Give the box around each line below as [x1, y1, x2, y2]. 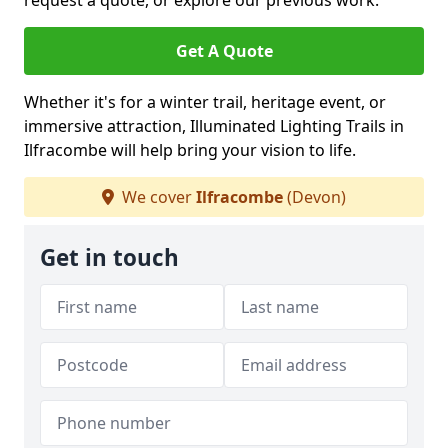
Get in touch [40, 242, 179, 273]
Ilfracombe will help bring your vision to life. [24, 139, 356, 161]
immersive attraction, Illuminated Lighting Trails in [24, 115, 404, 137]
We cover [118, 186, 196, 208]
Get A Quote [175, 40, 273, 62]
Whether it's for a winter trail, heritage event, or [24, 91, 386, 113]
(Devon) [283, 186, 346, 208]
